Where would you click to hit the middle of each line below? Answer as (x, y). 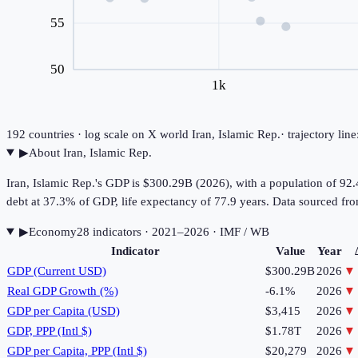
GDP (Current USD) (57, 270)
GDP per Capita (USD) (64, 310)
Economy (52, 231)
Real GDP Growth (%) (63, 290)
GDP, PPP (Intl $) (50, 330)
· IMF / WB (239, 231)
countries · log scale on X (91, 134)
